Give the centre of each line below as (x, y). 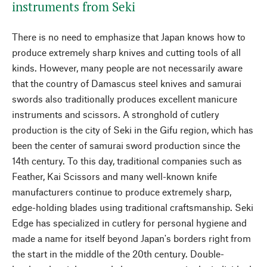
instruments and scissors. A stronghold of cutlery (116, 114)
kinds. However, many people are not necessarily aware (127, 68)
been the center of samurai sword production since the (126, 145)
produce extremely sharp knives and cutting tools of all (126, 52)
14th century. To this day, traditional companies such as (127, 161)
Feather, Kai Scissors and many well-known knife (114, 176)
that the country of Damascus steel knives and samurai (127, 83)
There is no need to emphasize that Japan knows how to (129, 37)
